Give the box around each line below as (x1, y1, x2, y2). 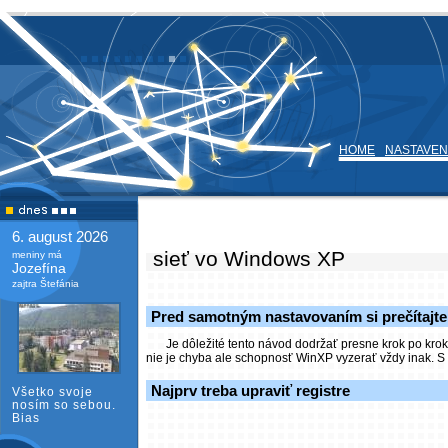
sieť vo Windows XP (147, 247, 345, 270)
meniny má (12, 249, 62, 260)
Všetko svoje (12, 385, 93, 399)
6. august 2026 (12, 228, 108, 245)
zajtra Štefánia (12, 278, 79, 289)
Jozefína (12, 260, 66, 276)
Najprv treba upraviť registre (151, 382, 350, 399)
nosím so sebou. (12, 398, 116, 412)
